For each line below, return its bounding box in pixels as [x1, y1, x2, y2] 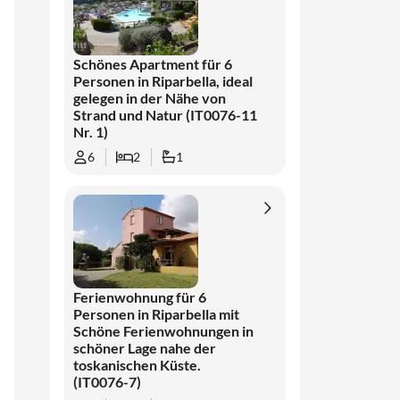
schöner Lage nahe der [73, 339, 217, 356]
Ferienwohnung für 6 [73, 288, 207, 305]
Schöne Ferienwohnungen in [73, 322, 254, 339]
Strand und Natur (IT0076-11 [73, 106, 258, 123]
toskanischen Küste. [73, 356, 202, 373]
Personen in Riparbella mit [73, 305, 240, 322]
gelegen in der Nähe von [73, 89, 227, 106]
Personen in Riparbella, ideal [73, 72, 254, 89]
